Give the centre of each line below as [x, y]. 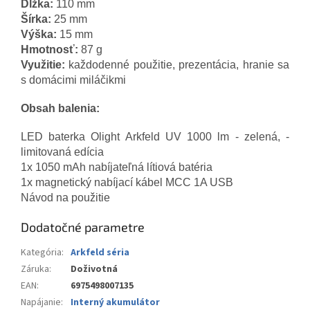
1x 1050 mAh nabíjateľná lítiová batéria [117, 167]
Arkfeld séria [100, 252]
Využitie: [43, 64]
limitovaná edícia [62, 152]
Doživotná [94, 269]
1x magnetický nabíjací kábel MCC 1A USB [127, 182]
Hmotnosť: [49, 49]
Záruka [35, 269]
